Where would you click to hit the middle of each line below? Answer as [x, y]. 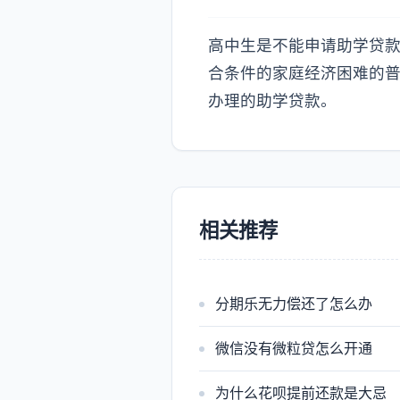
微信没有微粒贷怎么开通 [294, 348]
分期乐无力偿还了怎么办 [294, 304]
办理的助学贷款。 [272, 100]
